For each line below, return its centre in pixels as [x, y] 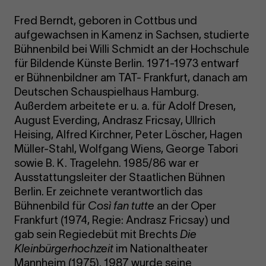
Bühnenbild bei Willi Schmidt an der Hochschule [132, 49]
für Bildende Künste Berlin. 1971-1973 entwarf [127, 63]
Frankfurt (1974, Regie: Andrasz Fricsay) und [122, 220]
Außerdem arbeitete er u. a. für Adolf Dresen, [125, 106]
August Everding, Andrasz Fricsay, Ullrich [115, 120]
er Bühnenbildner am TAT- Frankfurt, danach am [131, 77]
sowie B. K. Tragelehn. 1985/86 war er [107, 163]
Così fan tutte [121, 205]
